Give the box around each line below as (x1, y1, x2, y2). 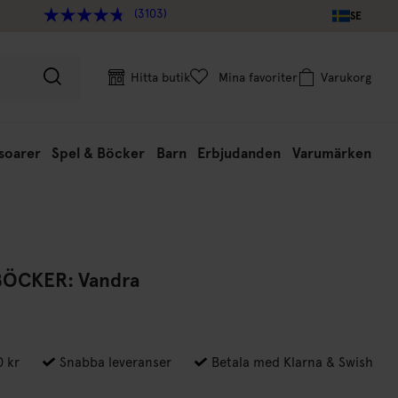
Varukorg (321, 70, 371, 84)
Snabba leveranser (56, 354, 171, 370)
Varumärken (291, 145, 371, 162)
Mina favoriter (219, 70, 298, 84)
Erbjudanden (197, 145, 282, 162)
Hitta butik (131, 70, 190, 84)
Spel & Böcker (52, 145, 146, 162)
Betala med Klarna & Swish (208, 354, 373, 370)
